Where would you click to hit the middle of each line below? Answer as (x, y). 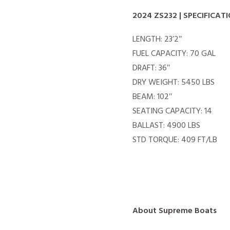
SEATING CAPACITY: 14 (172, 112)
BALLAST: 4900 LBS (166, 126)
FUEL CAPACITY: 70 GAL (174, 54)
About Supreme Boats (175, 211)
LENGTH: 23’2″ (157, 40)
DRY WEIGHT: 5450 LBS (174, 83)
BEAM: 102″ (152, 97)
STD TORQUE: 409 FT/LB (175, 140)
